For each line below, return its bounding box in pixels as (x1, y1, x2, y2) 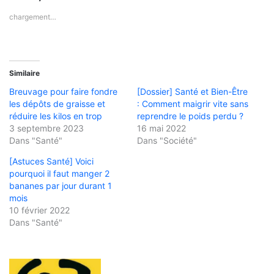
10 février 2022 (9, 205, 70, 216)
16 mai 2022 (137, 123, 186, 134)
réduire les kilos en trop (9, 111, 102, 122)
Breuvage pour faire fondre (9, 86, 117, 97)
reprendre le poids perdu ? (137, 111, 243, 122)
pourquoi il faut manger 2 (9, 168, 109, 179)
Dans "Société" (137, 135, 197, 146)
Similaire (9, 68, 40, 78)
